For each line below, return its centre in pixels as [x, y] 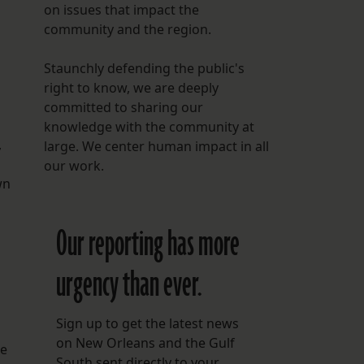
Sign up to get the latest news [147, 324]
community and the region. [127, 30]
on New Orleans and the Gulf [145, 343]
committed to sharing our [123, 108]
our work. [74, 166]
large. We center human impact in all [156, 147]
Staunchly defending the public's [144, 69]
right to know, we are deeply [131, 88]
